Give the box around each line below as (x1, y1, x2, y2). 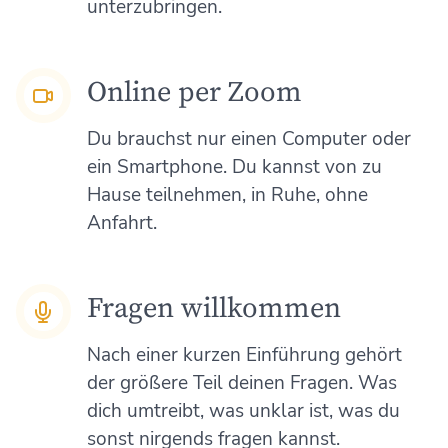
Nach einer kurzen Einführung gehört (86, 341, 402, 368)
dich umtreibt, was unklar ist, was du (86, 397, 400, 424)
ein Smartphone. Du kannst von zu (86, 153, 382, 180)
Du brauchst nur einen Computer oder (86, 125, 411, 152)
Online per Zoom (86, 75, 302, 111)
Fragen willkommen (86, 290, 341, 326)
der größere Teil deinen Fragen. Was (86, 369, 397, 396)
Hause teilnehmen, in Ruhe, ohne (86, 181, 368, 208)
